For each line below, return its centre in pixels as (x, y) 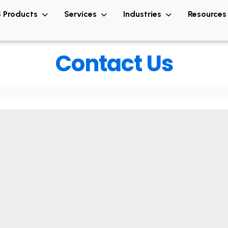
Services (82, 14)
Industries (144, 14)
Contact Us (114, 64)
